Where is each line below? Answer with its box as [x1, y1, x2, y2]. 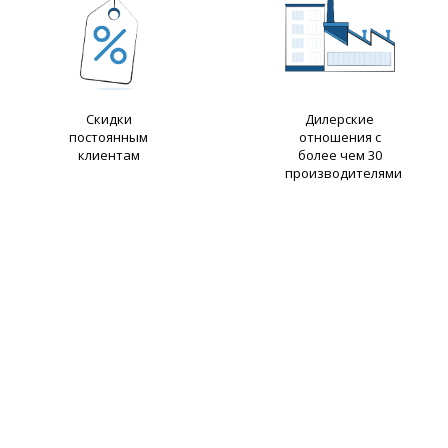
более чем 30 [297, 146, 382, 164]
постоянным [69, 128, 148, 146]
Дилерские [305, 110, 374, 128]
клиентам [77, 146, 140, 164]
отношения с [298, 128, 381, 146]
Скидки [85, 110, 132, 128]
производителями [284, 164, 402, 182]
